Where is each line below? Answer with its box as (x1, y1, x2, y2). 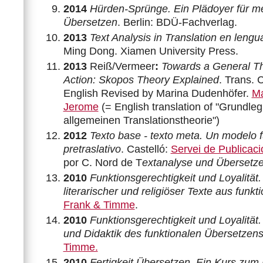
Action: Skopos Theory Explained (63, 73, 219, 86)
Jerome (63, 100, 99, 113)
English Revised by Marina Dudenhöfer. (63, 87, 252, 99)
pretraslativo (63, 143, 121, 155)
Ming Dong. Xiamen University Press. (63, 45, 238, 57)
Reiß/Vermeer (89, 60, 155, 72)
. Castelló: (120, 143, 171, 155)
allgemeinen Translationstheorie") (63, 114, 220, 126)
